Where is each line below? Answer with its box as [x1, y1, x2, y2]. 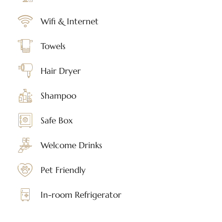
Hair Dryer [40, 65, 81, 76]
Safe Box [40, 115, 73, 126]
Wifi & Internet [40, 16, 99, 27]
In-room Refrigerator [40, 189, 121, 200]
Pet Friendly [40, 165, 86, 175]
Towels [40, 41, 65, 52]
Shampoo [40, 90, 76, 101]
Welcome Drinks [40, 140, 102, 151]
